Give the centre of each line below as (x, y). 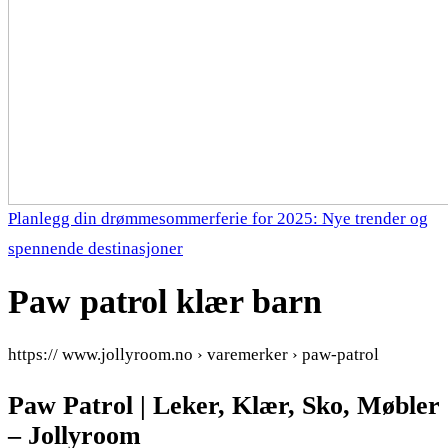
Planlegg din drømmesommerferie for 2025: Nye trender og (218, 218)
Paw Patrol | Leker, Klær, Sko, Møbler (224, 405)
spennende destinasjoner (95, 248)
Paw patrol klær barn (165, 301)
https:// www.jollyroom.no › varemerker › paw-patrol (193, 354)
